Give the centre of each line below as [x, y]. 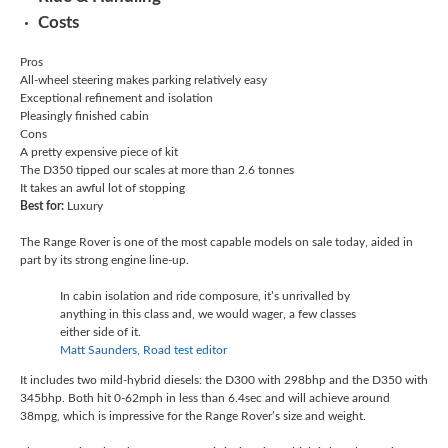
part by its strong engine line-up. [106, 260]
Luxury [83, 206]
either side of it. [100, 332]
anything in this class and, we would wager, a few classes [208, 314]
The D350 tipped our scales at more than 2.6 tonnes [157, 170]
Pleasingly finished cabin [84, 116]
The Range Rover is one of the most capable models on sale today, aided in [216, 242]
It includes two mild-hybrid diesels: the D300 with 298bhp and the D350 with [224, 380]
